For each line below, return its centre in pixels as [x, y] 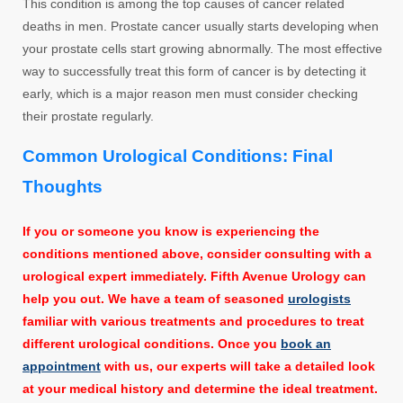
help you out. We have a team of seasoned [155, 299]
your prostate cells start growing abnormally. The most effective [202, 49]
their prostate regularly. [88, 116]
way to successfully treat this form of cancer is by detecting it [194, 72]
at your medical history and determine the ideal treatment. [200, 389]
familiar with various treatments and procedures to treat [193, 322]
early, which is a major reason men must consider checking [190, 94]
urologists [319, 299]
